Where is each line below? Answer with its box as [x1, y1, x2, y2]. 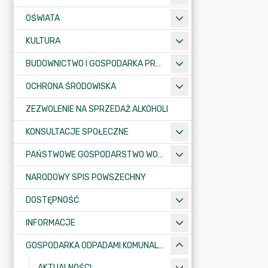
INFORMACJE [26, 218, 75, 228]
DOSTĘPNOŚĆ [26, 195, 79, 205]
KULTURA [26, 36, 60, 46]
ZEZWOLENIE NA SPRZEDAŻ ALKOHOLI [26, 104, 168, 114]
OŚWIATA [26, 13, 60, 23]
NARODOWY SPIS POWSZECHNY [26, 172, 146, 182]
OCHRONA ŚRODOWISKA [26, 81, 116, 92]
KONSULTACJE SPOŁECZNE [26, 127, 129, 137]
